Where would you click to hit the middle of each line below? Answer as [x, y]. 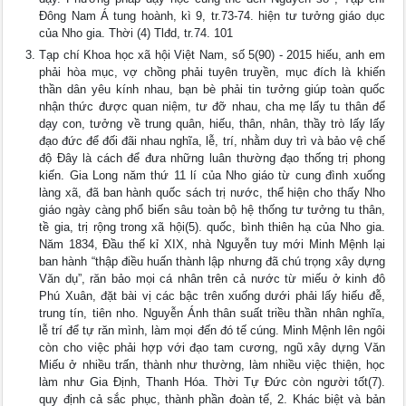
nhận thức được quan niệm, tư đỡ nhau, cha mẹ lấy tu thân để [212, 106]
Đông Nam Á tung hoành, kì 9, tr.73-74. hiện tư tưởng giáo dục [212, 16]
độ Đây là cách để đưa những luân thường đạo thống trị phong [212, 158]
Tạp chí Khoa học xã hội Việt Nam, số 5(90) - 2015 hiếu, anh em [212, 55]
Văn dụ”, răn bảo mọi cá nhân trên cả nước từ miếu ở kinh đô [212, 279]
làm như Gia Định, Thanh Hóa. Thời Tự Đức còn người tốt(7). [212, 382]
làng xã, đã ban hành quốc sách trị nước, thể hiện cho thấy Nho [212, 193]
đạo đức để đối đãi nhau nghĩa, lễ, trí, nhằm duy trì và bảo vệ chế [212, 141]
